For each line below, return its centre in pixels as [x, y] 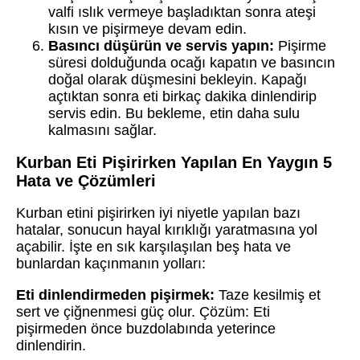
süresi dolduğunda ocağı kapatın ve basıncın [192, 62]
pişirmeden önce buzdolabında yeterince [146, 328]
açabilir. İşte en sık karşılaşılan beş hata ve [153, 246]
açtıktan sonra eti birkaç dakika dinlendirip [182, 96]
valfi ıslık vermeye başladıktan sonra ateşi [182, 12]
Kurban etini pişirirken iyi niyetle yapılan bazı [158, 213]
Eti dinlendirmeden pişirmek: [115, 295]
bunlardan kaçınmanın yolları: [111, 263]
